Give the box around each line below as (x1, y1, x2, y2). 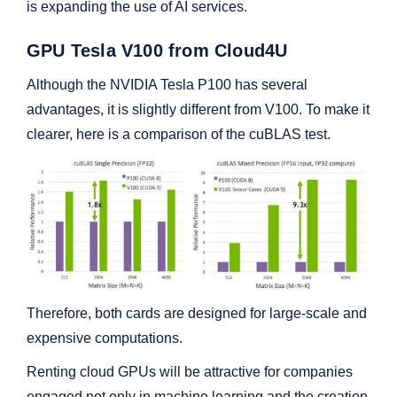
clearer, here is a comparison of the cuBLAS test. (27, 127, 334, 143)
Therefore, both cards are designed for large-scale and (27, 305, 367, 321)
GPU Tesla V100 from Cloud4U (27, 41, 288, 61)
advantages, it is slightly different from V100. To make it (27, 102, 370, 118)
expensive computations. (27, 330, 183, 346)
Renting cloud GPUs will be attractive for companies (27, 363, 353, 379)
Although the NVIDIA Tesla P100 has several (27, 77, 307, 93)
